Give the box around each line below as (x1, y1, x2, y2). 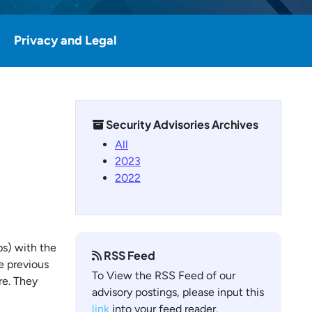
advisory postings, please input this (92, 286, 264, 299)
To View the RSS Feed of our (92, 269, 235, 282)
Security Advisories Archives (104, 117, 258, 132)
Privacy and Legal (14, 33, 116, 48)
